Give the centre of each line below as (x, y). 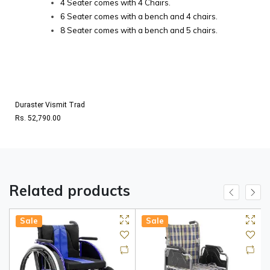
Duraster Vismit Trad (50, 105)
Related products (70, 191)
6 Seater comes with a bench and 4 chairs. (139, 17)
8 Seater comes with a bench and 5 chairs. (139, 30)
